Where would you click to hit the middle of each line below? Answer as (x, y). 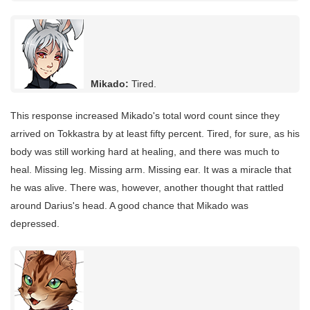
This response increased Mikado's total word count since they (145, 116)
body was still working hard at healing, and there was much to (145, 152)
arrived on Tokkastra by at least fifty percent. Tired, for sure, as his (155, 134)
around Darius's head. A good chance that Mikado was (129, 206)
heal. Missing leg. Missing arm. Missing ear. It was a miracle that (151, 170)
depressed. (35, 224)
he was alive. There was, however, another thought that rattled (147, 188)
